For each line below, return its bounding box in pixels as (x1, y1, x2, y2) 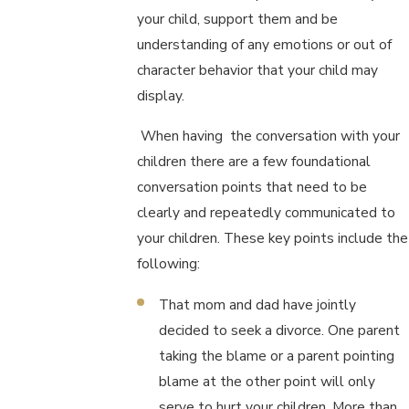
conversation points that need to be (137, 176, 368, 196)
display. (137, 86, 185, 106)
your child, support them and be (137, 9, 339, 29)
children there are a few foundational (137, 151, 372, 171)
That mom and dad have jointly (158, 294, 356, 314)
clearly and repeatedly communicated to (137, 202, 396, 222)
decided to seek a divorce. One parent (158, 320, 400, 340)
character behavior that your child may (137, 60, 379, 80)
